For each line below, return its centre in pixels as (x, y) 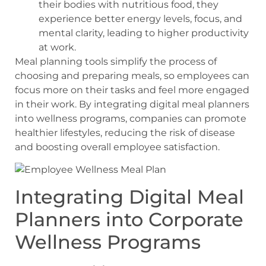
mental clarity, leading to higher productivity (144, 33)
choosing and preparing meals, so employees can (132, 75)
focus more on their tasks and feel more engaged (132, 90)
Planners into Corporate (129, 219)
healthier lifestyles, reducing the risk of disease (125, 132)
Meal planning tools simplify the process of (116, 61)
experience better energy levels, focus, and (140, 18)
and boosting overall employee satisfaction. (117, 147)
